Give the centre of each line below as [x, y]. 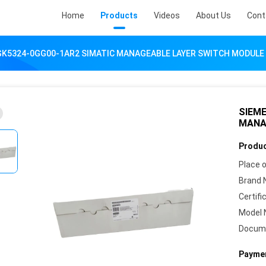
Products [119, 15]
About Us [213, 15]
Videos [167, 15]
